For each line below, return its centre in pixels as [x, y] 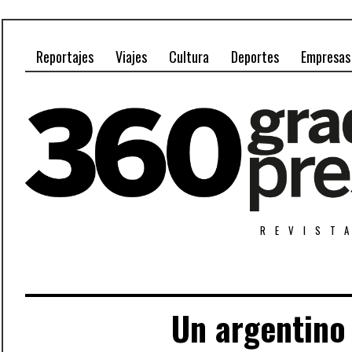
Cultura [189, 57]
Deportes [255, 57]
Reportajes [65, 57]
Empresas [326, 57]
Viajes [131, 57]
